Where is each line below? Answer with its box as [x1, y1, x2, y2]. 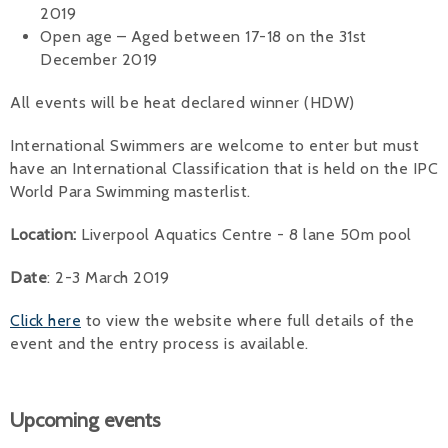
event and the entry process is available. [10, 333, 313, 353]
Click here [10, 310, 81, 330]
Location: [10, 224, 77, 244]
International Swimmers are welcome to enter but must [10, 135, 419, 155]
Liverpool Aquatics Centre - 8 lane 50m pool [76, 224, 412, 244]
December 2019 [40, 49, 158, 69]
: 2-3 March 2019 [47, 267, 169, 287]
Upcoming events [10, 407, 160, 432]
